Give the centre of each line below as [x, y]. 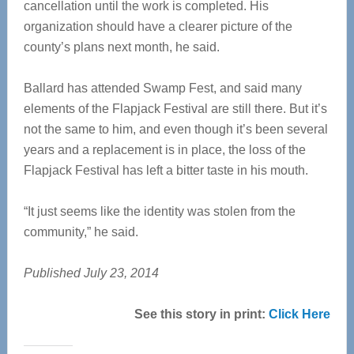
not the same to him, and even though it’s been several [175, 129]
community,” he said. [81, 232]
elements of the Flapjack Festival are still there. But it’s [175, 109]
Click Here [300, 314]
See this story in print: [202, 314]
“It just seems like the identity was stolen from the [159, 211]
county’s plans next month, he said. [121, 47]
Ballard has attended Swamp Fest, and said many [162, 88]
